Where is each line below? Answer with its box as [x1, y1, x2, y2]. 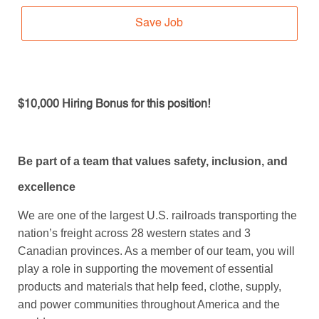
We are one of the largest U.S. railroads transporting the [17, 209, 297, 221]
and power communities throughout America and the [17, 298, 280, 310]
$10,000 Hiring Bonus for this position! [17, 98, 210, 110]
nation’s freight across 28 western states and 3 [17, 226, 251, 239]
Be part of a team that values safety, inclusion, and [17, 155, 288, 167]
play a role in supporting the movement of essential [17, 262, 273, 275]
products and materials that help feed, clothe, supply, [17, 280, 281, 293]
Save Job [135, 17, 184, 29]
